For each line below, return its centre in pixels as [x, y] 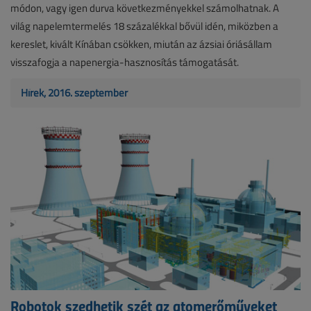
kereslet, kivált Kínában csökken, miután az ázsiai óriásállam [141, 44]
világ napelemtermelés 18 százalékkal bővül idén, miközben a [144, 26]
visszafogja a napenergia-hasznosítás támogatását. [125, 62]
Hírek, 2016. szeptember [74, 93]
